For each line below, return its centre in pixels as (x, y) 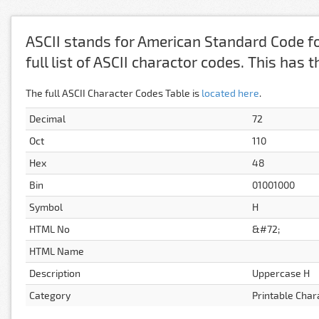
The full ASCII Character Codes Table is (114, 93)
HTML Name (57, 251)
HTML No (49, 229)
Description (55, 273)
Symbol (46, 207)
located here (230, 93)
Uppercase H (281, 273)
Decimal (47, 119)
